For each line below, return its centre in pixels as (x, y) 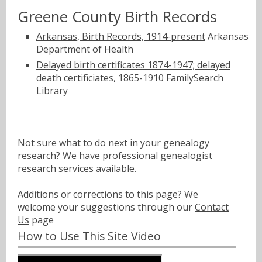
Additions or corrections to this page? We (108, 194)
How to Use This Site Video (89, 236)
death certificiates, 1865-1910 (100, 77)
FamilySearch (194, 77)
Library (52, 90)
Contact (212, 207)
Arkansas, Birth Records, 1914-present (121, 37)
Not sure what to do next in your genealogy (113, 142)
